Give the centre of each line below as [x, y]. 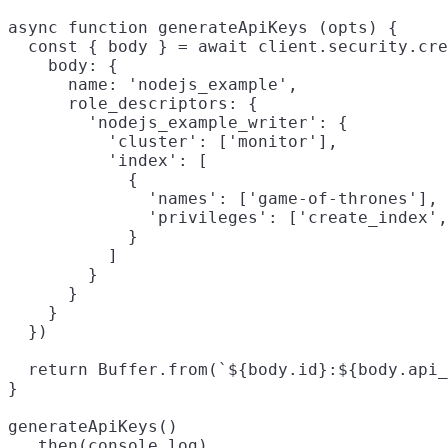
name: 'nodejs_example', [153, 84]
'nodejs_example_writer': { [178, 122]
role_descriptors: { [133, 103]
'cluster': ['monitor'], [173, 141]
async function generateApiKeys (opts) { [203, 27]
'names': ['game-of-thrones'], [223, 198]
